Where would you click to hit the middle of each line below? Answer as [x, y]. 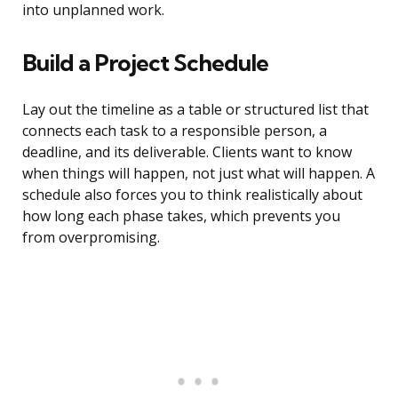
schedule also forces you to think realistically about [192, 195]
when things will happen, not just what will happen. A [199, 174]
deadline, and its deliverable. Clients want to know [187, 152]
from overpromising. [91, 238]
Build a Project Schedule [145, 63]
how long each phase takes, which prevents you [181, 216]
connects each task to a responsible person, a [175, 131]
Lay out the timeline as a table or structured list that [195, 110]
